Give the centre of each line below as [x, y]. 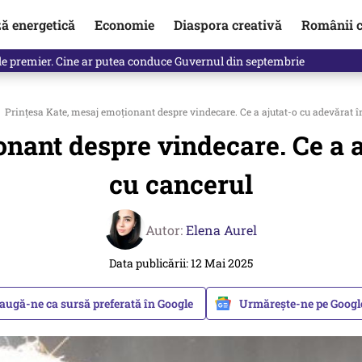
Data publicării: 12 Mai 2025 [181, 263]
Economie [124, 24]
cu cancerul [181, 184]
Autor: [166, 229]
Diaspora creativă [227, 24]
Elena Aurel [221, 229]
